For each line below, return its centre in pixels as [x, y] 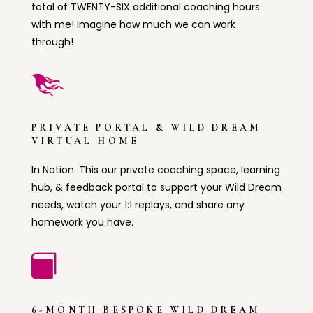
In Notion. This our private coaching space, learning [155, 170]
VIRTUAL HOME [85, 141]
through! [53, 42]
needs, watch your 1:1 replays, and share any [138, 205]
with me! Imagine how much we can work [133, 25]
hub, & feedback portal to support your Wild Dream [156, 188]
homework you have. [85, 223]
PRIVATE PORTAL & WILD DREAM [146, 128]
